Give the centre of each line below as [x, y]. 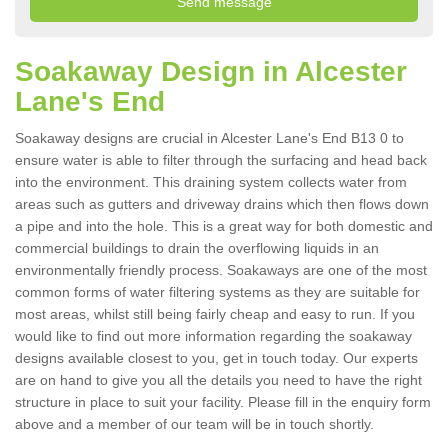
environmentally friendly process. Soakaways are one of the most [221, 270]
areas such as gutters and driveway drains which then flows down [222, 204]
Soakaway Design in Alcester [211, 72]
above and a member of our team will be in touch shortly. [196, 424]
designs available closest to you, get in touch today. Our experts [216, 358]
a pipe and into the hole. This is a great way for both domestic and [224, 226]
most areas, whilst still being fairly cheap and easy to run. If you [215, 314]
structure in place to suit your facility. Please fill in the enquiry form [223, 402]
